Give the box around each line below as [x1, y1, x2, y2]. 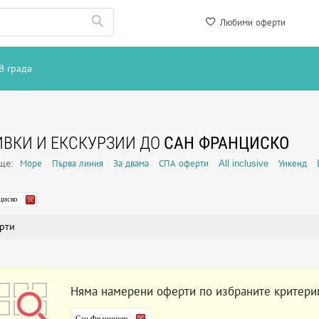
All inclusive [219, 158, 268, 169]
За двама [113, 158, 149, 169]
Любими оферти [217, 17, 286, 28]
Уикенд [278, 158, 307, 169]
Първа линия [52, 158, 103, 169]
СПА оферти [159, 158, 209, 169]
